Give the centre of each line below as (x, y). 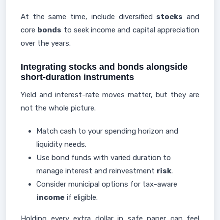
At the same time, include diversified (89, 17)
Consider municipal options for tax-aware (107, 184)
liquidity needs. (61, 144)
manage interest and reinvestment (96, 171)
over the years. (46, 43)
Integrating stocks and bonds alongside (104, 67)
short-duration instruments (77, 77)
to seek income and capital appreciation (131, 30)
